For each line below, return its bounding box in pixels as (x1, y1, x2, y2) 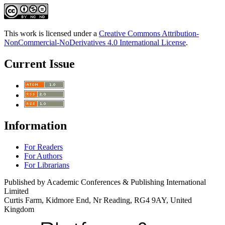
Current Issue (4, 57, 75, 70)
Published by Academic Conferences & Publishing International (4, 178, 206, 187)
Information (4, 119, 67, 133)
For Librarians (24, 161, 69, 170)
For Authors (24, 152, 62, 161)
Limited (4, 187, 29, 196)
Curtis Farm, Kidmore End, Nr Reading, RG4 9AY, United (4, 196, 192, 205)
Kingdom (4, 205, 34, 214)
